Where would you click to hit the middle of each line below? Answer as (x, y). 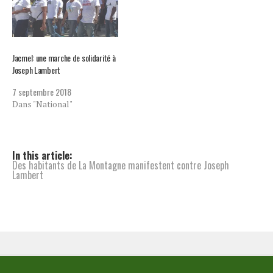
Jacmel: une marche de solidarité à (64, 57)
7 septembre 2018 (42, 91)
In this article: (42, 155)
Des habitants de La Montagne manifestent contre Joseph (121, 165)
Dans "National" (42, 104)
